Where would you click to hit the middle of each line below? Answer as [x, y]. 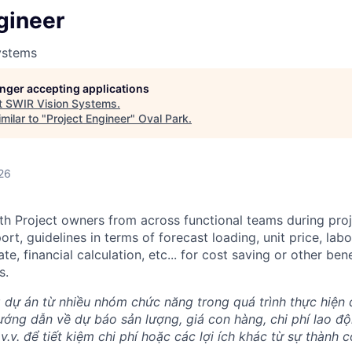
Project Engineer [88, 118]
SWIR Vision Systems [61, 103]
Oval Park [163, 118]
